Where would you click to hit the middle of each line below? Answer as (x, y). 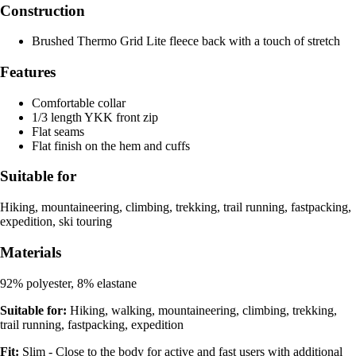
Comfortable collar (79, 103)
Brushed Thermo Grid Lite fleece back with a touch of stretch (186, 41)
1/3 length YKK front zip (95, 117)
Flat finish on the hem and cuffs (111, 145)
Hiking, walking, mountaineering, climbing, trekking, (202, 310)
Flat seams (58, 131)
